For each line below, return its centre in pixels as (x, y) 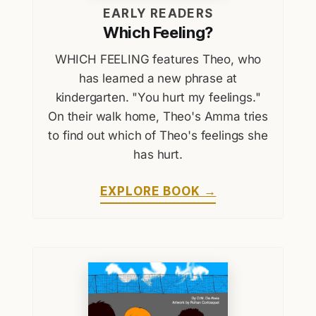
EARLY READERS (158, 14)
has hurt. (158, 155)
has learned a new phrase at (158, 79)
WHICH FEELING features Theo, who (158, 60)
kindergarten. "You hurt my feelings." (158, 98)
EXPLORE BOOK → (158, 192)
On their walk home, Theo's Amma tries (158, 117)
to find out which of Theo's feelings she (158, 136)
